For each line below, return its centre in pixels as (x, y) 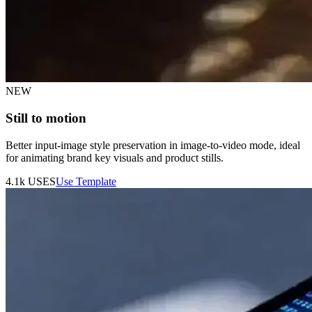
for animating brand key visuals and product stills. (115, 157)
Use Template (86, 181)
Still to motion (46, 118)
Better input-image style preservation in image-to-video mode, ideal (153, 145)
